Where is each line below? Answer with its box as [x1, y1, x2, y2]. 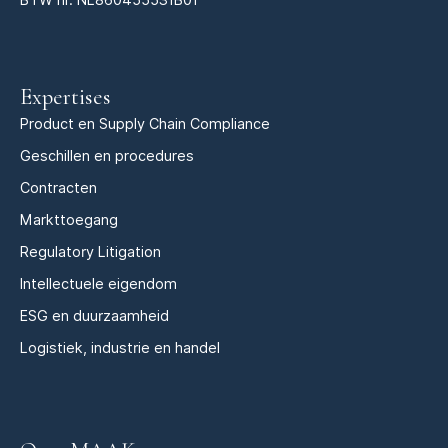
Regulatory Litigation [20, 242, 161, 260]
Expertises [20, 82, 111, 110]
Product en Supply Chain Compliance [20, 114, 270, 132]
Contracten [20, 178, 97, 196]
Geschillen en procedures [20, 146, 194, 164]
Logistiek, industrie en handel [20, 338, 220, 356]
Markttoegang [20, 210, 118, 228]
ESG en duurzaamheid [20, 306, 169, 324]
